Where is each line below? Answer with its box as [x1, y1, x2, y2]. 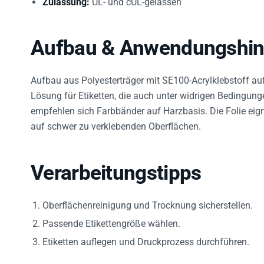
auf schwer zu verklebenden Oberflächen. [31, 114, 201, 125]
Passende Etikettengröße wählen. [42, 211, 180, 222]
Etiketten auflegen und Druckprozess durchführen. [42, 229, 249, 240]
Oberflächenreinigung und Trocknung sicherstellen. [42, 193, 253, 204]
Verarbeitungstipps [31, 154, 202, 178]
